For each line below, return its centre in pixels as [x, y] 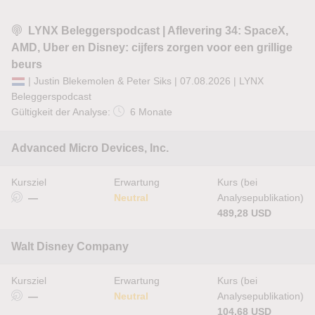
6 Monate [151, 112]
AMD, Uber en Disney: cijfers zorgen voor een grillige [152, 47]
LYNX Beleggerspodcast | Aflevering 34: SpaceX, [158, 31]
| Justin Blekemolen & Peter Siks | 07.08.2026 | [132, 81]
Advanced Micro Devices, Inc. [90, 148]
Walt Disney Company [70, 246]
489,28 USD [244, 213]
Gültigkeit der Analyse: [62, 112]
